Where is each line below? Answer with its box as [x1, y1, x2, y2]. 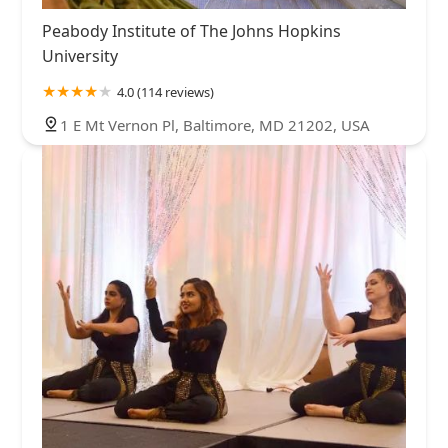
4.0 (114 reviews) [117, 83, 214, 102]
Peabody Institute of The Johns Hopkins [42, 20, 341, 43]
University [42, 45, 118, 68]
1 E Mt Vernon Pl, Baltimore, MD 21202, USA [60, 115, 370, 136]
